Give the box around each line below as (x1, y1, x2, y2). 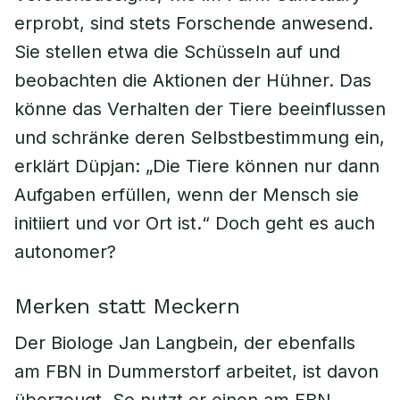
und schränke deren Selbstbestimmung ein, (14, 127, 385, 148)
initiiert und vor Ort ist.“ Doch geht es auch (14, 212, 375, 234)
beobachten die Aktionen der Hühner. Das (14, 70, 371, 91)
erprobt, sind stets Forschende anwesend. (14, 12, 373, 34)
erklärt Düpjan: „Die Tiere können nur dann (14, 155, 379, 177)
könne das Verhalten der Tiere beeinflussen (14, 98, 386, 120)
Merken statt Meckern (14, 294, 240, 319)
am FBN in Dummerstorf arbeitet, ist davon (14, 361, 379, 382)
